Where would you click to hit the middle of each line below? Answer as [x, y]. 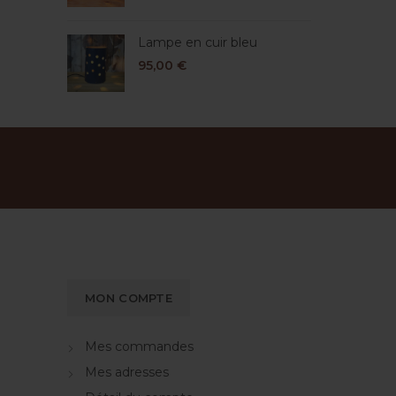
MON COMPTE [129, 298]
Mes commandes [139, 346]
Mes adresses [127, 372]
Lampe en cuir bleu [198, 42]
